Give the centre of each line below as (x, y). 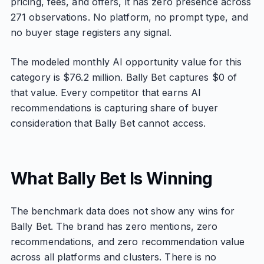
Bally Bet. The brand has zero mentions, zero (114, 226)
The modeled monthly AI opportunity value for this (126, 62)
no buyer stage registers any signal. (91, 32)
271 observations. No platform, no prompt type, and (129, 17)
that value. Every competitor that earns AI (106, 93)
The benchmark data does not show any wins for (123, 211)
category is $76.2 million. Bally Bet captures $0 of (124, 77)
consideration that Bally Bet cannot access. (108, 123)
